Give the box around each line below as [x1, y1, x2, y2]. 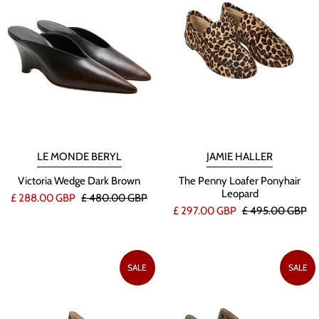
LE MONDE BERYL [36, 150, 122, 164]
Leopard [221, 187, 258, 201]
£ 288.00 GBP [11, 192, 78, 205]
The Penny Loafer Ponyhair [179, 174, 301, 188]
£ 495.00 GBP [241, 204, 307, 218]
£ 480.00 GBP [81, 192, 148, 205]
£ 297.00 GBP [172, 204, 239, 218]
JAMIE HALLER [206, 150, 273, 164]
